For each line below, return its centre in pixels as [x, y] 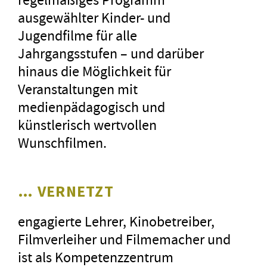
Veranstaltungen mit [78, 89]
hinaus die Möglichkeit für [94, 71]
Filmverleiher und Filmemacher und [124, 239]
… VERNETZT [66, 191]
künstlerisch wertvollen [87, 125]
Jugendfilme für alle [77, 35]
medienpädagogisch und [91, 107]
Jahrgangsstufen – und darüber [111, 53]
